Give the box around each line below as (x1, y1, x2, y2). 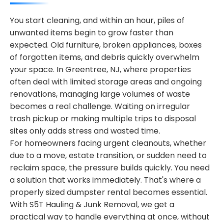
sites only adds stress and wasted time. (10, 125, 160, 137)
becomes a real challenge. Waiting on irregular (10, 101, 190, 112)
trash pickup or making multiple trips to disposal (10, 113, 196, 124)
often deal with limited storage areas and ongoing (10, 76, 202, 87)
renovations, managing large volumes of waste (10, 88, 190, 100)
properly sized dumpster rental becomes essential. (10, 187, 207, 198)
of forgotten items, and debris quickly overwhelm (10, 52, 199, 63)
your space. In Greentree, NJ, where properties (10, 64, 191, 75)
